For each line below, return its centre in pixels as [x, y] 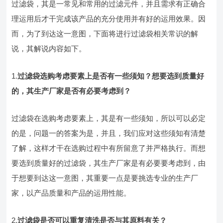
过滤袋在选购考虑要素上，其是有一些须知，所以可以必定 [109, 118]
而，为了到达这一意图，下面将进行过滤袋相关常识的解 [105, 34]
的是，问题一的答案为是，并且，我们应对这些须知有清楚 [109, 133]
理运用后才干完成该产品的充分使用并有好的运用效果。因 [109, 19]
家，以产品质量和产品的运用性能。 [71, 193]
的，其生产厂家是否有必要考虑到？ [71, 91]
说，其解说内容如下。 [49, 49]
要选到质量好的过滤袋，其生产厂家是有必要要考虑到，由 [109, 163]
